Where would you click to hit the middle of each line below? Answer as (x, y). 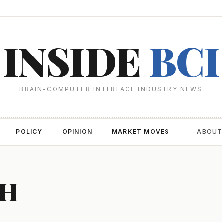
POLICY (29, 132)
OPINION (77, 132)
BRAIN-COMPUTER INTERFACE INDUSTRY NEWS (111, 89)
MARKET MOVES (141, 132)
